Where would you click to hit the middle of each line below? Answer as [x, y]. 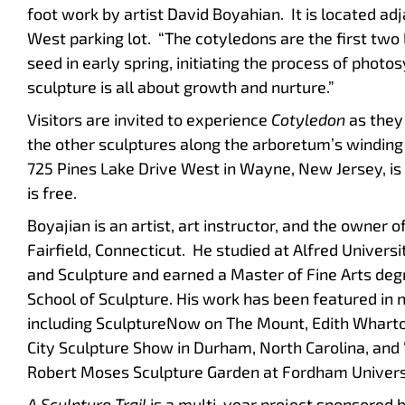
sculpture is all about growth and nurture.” [181, 87]
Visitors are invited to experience [149, 120]
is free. [52, 193]
